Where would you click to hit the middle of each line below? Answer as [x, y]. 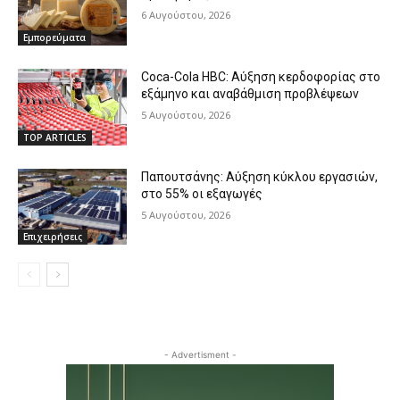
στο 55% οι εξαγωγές [202, 193]
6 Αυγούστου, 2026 [186, 15]
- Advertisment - [200, 355]
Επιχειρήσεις [53, 237]
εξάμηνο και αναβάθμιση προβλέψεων [250, 93]
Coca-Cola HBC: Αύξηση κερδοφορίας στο [261, 76]
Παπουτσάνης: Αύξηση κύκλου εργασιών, [260, 176]
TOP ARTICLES [55, 137]
